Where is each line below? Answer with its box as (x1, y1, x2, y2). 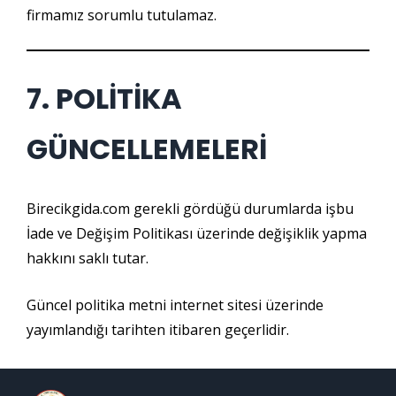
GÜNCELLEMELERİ (27, 129, 267, 169)
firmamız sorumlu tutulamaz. (27, 5, 217, 25)
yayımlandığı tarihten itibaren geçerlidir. (27, 320, 289, 339)
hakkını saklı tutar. (27, 248, 148, 268)
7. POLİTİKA (27, 79, 182, 118)
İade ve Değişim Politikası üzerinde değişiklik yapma (27, 224, 367, 243)
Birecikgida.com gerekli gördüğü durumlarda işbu (27, 199, 354, 218)
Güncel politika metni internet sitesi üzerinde (27, 295, 324, 315)
